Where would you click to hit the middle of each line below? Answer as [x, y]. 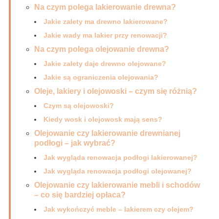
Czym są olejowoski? [78, 106]
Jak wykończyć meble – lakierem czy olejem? [118, 209]
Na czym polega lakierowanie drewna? [105, 7]
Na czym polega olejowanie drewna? [101, 49]
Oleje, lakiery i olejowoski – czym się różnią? [115, 91]
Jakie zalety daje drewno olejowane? [105, 64]
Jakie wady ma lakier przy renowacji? [105, 35]
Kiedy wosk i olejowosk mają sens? [103, 120]
